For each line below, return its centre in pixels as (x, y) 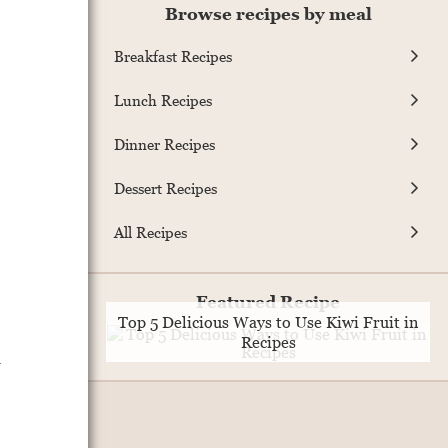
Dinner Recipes (164, 143)
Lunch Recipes (163, 99)
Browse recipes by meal (268, 14)
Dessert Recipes (165, 187)
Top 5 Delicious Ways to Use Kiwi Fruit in (268, 322)
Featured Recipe (268, 302)
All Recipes (150, 231)
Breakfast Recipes (173, 55)
